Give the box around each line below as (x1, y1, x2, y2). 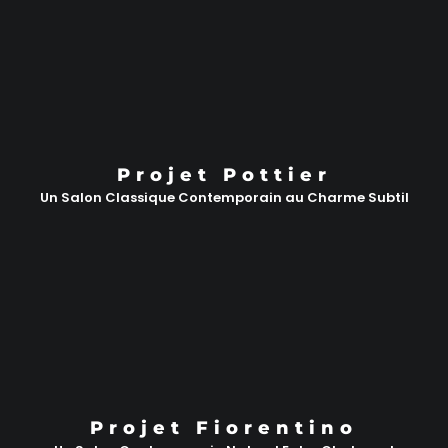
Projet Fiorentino (90, 417, 358, 440)
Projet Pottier (116, 163, 332, 186)
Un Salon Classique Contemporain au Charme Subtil (39, 187, 409, 207)
